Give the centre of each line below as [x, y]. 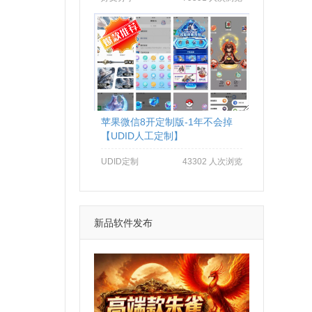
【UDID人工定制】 [142, 136]
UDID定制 [119, 162]
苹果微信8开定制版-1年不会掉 [166, 122]
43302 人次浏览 [212, 162]
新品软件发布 [123, 223]
